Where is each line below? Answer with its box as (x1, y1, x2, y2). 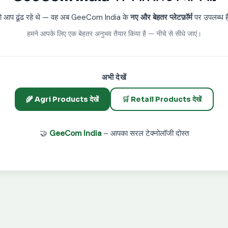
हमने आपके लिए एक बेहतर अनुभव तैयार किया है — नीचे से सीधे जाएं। (26, 29, 202, 38)
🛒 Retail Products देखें (122, 95, 202, 104)
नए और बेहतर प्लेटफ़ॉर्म (130, 12, 192, 22)
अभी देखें (101, 72, 127, 82)
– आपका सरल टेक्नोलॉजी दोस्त (101, 128, 189, 138)
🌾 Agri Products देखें (25, 95, 99, 104)
